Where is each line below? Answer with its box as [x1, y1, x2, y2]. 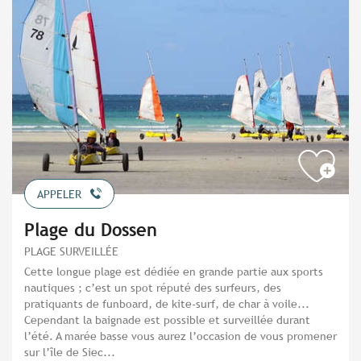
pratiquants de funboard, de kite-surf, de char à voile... [24, 296, 309, 310]
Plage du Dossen [24, 219, 157, 240]
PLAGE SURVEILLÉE [24, 243, 118, 258]
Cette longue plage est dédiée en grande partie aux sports [24, 263, 323, 278]
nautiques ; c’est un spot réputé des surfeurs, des [24, 280, 281, 294]
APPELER [37, 187, 81, 201]
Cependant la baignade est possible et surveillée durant [24, 312, 310, 326]
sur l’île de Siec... [24, 344, 115, 359]
